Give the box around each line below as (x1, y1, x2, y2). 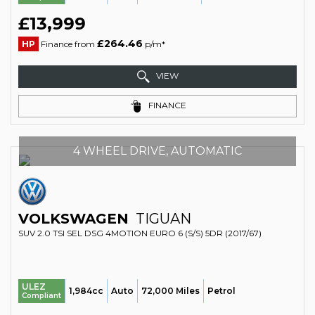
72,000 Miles (141, 285, 200, 296)
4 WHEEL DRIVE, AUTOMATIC (73, 144, 242, 157)
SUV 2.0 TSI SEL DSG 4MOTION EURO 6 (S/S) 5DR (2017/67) (18, 228, 262, 238)
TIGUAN (132, 210, 191, 227)
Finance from (39, 39, 97, 49)
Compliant (22, 291, 61, 300)
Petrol (207, 285, 236, 296)
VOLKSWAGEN (18, 210, 129, 227)
